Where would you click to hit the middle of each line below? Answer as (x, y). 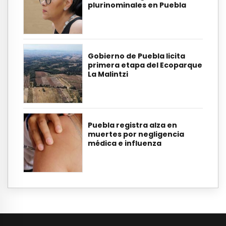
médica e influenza (125, 144)
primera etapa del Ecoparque (145, 65)
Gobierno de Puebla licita (136, 56)
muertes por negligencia (136, 134)
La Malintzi (108, 74)
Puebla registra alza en (132, 125)
